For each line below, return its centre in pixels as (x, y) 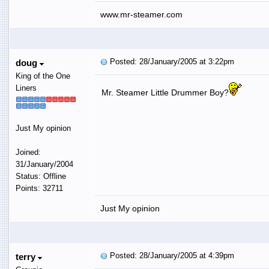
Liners (26, 88)
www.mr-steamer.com (141, 14)
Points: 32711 (39, 188)
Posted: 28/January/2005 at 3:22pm (171, 61)
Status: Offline (41, 176)
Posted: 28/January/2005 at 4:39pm (171, 255)
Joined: (28, 152)
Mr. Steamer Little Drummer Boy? (165, 92)
